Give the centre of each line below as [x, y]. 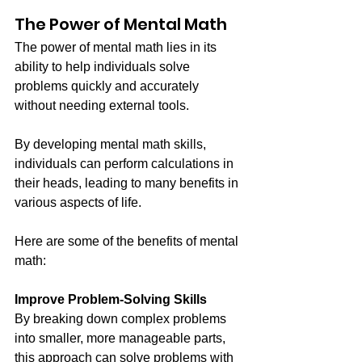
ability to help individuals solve [104, 66]
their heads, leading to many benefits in [128, 183]
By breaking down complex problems [122, 318]
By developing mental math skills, [112, 144]
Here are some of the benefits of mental [128, 241]
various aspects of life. [78, 202]
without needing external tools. [103, 105]
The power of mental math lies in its [117, 47]
